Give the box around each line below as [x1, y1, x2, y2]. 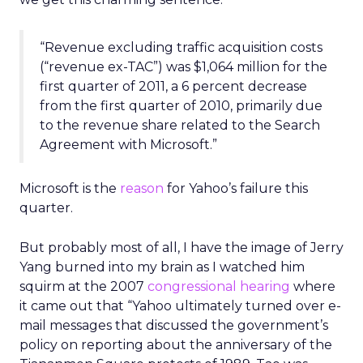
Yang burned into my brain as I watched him [19, 259, 305, 275]
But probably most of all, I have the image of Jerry [19, 240, 344, 255]
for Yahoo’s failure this [164, 181, 308, 196]
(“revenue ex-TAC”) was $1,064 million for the [40, 59, 327, 75]
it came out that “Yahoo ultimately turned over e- [19, 298, 341, 314]
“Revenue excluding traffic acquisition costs [40, 40, 322, 55]
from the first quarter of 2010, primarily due [40, 98, 322, 113]
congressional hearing [147, 279, 290, 294]
